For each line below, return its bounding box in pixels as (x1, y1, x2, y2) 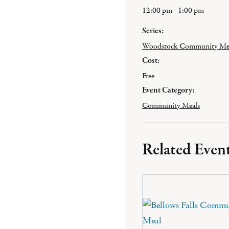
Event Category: (142, 85, 195, 96)
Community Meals (142, 100, 200, 110)
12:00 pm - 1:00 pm (142, 5, 204, 15)
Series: (142, 26, 164, 37)
